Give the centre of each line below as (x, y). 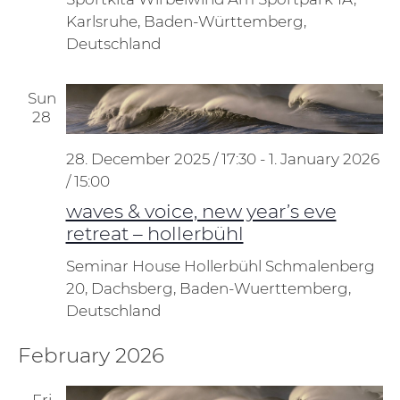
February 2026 (91, 355)
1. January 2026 (324, 158)
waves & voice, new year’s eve (201, 210)
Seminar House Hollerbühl (165, 266)
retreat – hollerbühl (154, 233)
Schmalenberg (320, 266)
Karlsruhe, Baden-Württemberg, (186, 22)
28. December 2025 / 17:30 (161, 158)
